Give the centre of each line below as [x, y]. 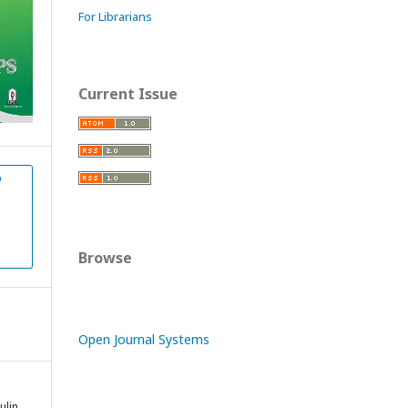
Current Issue [128, 93]
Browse [105, 257]
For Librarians [115, 16]
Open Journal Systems [144, 339]
